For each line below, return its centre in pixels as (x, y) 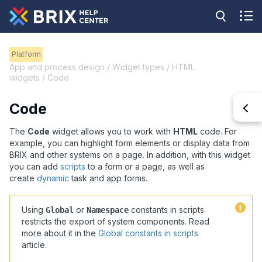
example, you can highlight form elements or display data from (130, 143)
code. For (217, 132)
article (33, 245)
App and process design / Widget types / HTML (102, 67)
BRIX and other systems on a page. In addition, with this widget (130, 155)
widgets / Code (39, 77)
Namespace (108, 210)
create (23, 178)
